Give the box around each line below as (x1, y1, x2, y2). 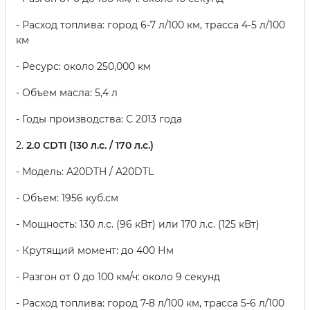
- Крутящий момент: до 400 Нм (16, 244, 174, 257)
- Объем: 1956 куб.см (16, 192, 118, 205)
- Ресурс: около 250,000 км (16, 60, 151, 73)
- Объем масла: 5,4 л (16, 86, 118, 100)
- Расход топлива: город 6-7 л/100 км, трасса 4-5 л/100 (16, 19, 285, 32)
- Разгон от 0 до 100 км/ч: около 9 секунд (16, 271, 220, 284)
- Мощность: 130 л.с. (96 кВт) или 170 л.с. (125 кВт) (16, 218, 259, 231)
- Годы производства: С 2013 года (16, 113, 182, 126)
